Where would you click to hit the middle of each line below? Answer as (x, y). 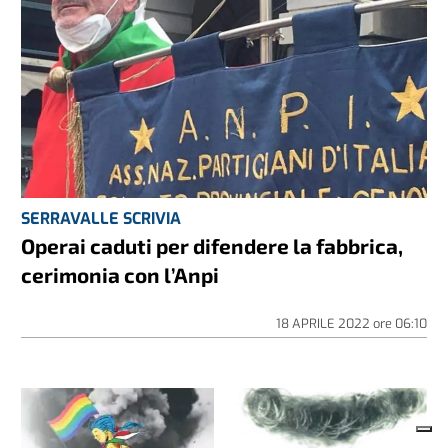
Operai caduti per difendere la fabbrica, (212, 246)
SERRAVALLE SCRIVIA (101, 219)
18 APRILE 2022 (324, 324)
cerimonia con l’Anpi (120, 275)
